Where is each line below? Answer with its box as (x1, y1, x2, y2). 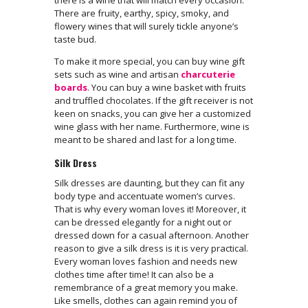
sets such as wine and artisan (54, 67, 181, 80)
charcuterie (181, 67, 235, 80)
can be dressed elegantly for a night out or (54, 215, 232, 228)
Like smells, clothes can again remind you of (54, 294, 237, 307)
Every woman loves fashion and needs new (54, 254, 237, 267)
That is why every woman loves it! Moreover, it (54, 202, 246, 215)
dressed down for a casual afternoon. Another (54, 228, 249, 241)
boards (54, 80, 87, 93)
